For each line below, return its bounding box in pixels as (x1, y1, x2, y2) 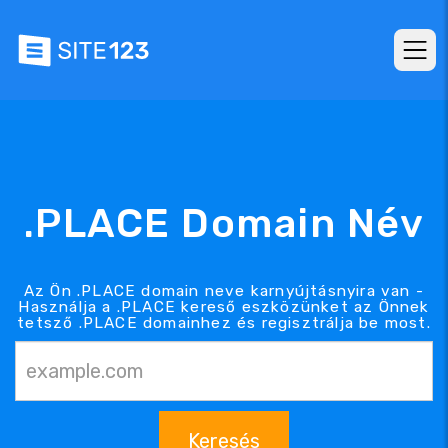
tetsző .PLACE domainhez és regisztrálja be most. (17, 313, 431, 332)
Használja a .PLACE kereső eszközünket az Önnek (18, 297, 430, 316)
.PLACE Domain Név (23, 199, 425, 247)
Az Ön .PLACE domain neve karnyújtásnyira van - (23, 281, 425, 300)
